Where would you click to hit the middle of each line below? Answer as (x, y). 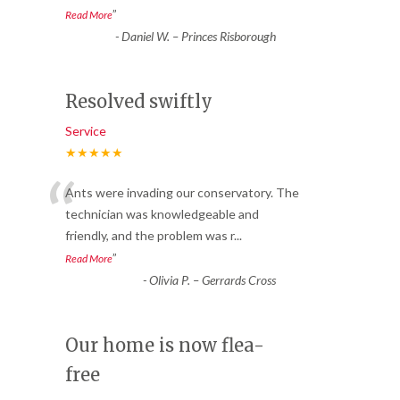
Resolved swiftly (139, 101)
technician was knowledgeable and (162, 213)
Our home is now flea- (165, 345)
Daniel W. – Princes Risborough (198, 36)
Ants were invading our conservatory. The (182, 192)
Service (86, 130)
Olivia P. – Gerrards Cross (212, 279)
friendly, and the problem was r (150, 235)
